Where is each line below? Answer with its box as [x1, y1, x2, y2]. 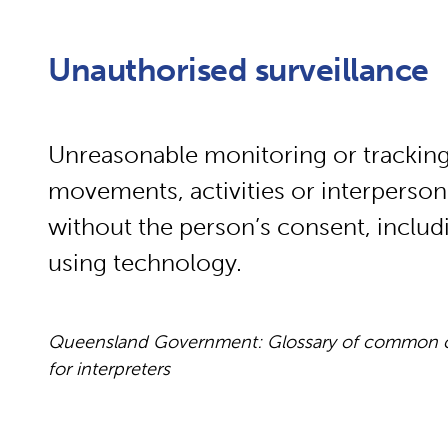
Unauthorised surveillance [48, 51, 429, 89]
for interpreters [48, 358, 170, 380]
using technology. [48, 248, 242, 277]
